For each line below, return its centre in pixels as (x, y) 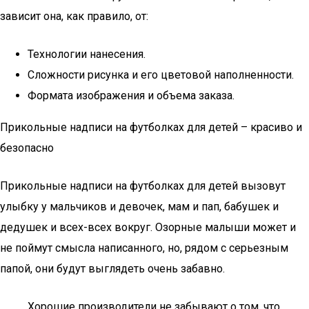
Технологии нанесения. (87, 54)
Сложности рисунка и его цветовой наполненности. (161, 75)
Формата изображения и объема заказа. (131, 96)
